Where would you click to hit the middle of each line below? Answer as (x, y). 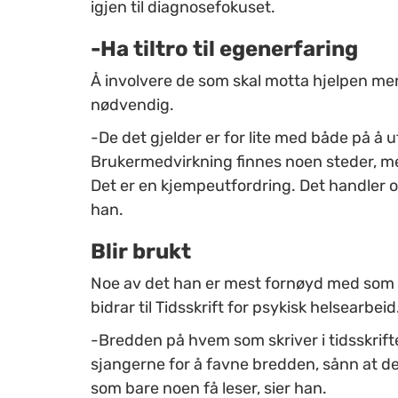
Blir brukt (141, 251)
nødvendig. (132, 104)
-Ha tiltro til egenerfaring (224, 48)
